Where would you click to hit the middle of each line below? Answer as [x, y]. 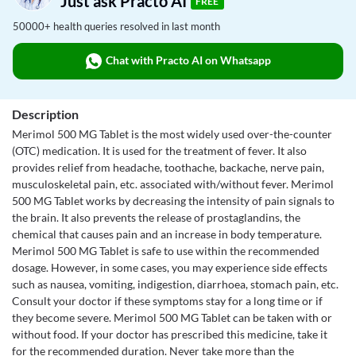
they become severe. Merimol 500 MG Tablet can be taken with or [172, 317]
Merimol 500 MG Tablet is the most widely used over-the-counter [172, 134]
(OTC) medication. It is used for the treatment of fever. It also [159, 151]
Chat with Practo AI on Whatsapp [188, 60]
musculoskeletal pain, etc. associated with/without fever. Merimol [173, 184]
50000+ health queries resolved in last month [116, 26]
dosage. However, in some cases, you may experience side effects [170, 267]
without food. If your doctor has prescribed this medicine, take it [170, 334]
